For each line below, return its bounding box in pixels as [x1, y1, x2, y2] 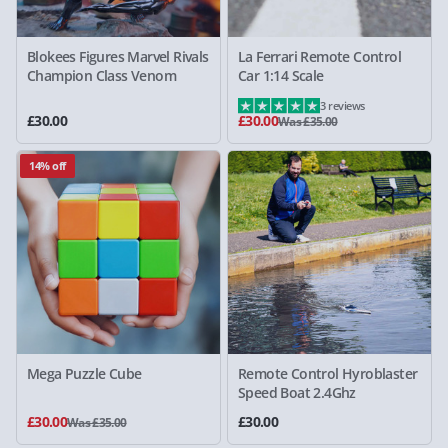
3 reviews [320, 97, 365, 113]
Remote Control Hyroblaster [238, 363, 418, 383]
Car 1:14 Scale [238, 65, 324, 85]
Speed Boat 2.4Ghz [238, 382, 356, 402]
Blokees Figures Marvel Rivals [27, 46, 209, 66]
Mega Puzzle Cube [27, 363, 142, 383]
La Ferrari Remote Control [238, 46, 401, 66]
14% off [29, 157, 66, 173]
